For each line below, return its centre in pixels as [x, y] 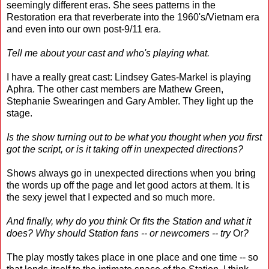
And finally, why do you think [68, 221]
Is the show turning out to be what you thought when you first [134, 137]
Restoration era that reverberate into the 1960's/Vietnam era [133, 17]
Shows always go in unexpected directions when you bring [131, 173]
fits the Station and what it [195, 221]
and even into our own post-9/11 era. [84, 29]
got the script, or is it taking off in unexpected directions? [126, 149]
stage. [20, 113]
